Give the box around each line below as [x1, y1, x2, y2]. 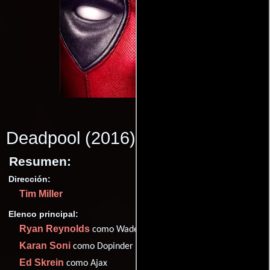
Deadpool [6, 128, 80, 148]
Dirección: [8, 174, 51, 184]
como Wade [90, 225, 139, 235]
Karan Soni [19, 240, 71, 251]
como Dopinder [71, 242, 133, 252]
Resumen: [9, 154, 71, 168]
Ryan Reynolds [19, 224, 90, 234]
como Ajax [64, 259, 107, 269]
